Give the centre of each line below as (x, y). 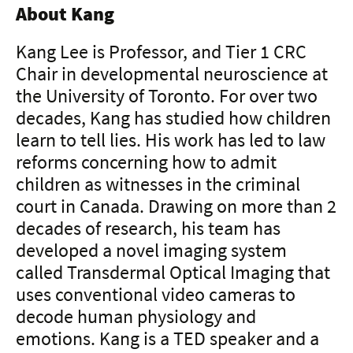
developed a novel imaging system (151, 250)
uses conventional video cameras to (156, 294)
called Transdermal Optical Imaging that (173, 272)
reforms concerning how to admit (146, 162)
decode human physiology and (136, 316)
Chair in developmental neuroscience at (172, 73)
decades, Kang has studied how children (173, 117)
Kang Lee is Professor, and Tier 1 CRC (161, 51)
